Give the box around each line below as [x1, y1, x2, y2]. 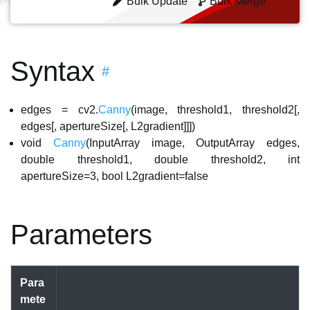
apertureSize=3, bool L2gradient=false [21, 170, 208, 182]
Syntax [10, 56, 95, 86]
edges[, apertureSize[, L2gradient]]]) [21, 120, 195, 132]
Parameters [10, 219, 152, 250]
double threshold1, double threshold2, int [21, 154, 300, 165]
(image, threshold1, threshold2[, [130, 104, 300, 116]
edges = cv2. [21, 104, 98, 116]
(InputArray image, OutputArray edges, [85, 137, 300, 149]
